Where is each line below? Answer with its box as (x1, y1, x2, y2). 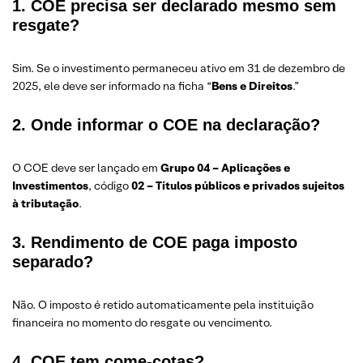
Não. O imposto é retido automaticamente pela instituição (12, 297, 314, 312)
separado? (12, 252, 93, 271)
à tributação (12, 195, 79, 211)
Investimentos (12, 177, 88, 193)
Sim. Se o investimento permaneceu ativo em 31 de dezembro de (12, 60, 345, 75)
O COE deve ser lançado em (12, 160, 160, 175)
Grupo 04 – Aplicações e (160, 160, 290, 175)
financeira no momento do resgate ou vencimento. (12, 314, 272, 330)
